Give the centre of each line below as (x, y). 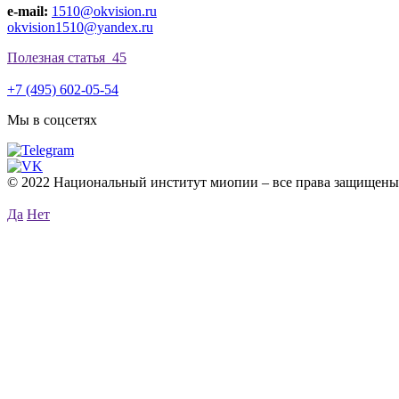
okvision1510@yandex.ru (80, 27)
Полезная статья (58, 57)
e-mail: (28, 11)
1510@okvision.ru (104, 11)
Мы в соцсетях (52, 119)
